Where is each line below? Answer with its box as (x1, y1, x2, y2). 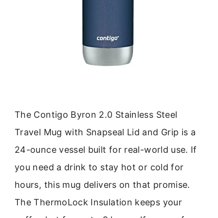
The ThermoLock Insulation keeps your (15, 197, 182, 207)
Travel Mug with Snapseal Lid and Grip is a (15, 127, 196, 137)
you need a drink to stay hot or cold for (15, 162, 184, 172)
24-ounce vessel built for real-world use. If (15, 144, 197, 155)
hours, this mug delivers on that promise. (15, 179, 190, 190)
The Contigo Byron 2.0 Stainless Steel (15, 109, 178, 120)
